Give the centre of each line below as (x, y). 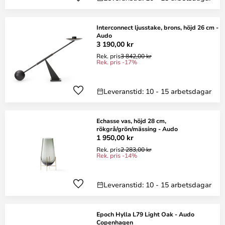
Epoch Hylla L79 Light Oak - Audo (145, 214)
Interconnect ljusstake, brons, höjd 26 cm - (157, 27)
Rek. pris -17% (117, 62)
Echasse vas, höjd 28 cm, (131, 121)
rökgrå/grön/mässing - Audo (137, 129)
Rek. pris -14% (117, 155)
